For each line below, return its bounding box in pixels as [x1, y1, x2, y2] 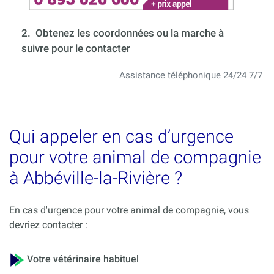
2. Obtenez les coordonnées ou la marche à [21, 27, 224, 40]
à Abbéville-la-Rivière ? [9, 168, 182, 189]
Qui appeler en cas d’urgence [9, 126, 234, 147]
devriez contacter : [9, 219, 87, 231]
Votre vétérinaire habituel [24, 253, 139, 265]
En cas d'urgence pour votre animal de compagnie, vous [9, 204, 249, 217]
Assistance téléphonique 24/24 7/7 [119, 70, 262, 81]
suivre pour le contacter [21, 42, 130, 55]
